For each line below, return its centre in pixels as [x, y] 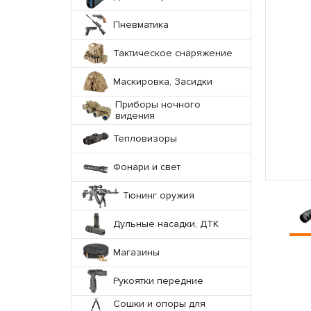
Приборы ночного [158, 104]
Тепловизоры [145, 138]
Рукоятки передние [158, 281]
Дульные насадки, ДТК [166, 224]
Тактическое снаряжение [173, 53]
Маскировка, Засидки [163, 82]
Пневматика [141, 25]
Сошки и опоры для [159, 304]
